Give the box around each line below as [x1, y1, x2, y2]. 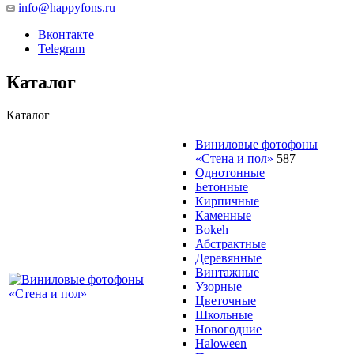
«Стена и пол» [195, 152, 273, 166]
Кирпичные [195, 194, 259, 209]
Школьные [195, 308, 253, 322]
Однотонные [195, 166, 265, 180]
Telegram [38, 41, 85, 55]
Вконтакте [38, 27, 94, 41]
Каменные [195, 209, 251, 223]
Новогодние [195, 322, 262, 337]
